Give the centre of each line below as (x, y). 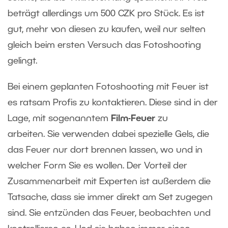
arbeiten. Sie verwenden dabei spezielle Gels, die (108, 134)
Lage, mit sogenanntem (59, 118)
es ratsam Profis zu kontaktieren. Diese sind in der (113, 103)
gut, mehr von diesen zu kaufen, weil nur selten (107, 29)
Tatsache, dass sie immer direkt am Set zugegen (110, 197)
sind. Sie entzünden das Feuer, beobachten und (109, 213)
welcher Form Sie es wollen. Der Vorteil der (97, 166)
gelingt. (22, 61)
